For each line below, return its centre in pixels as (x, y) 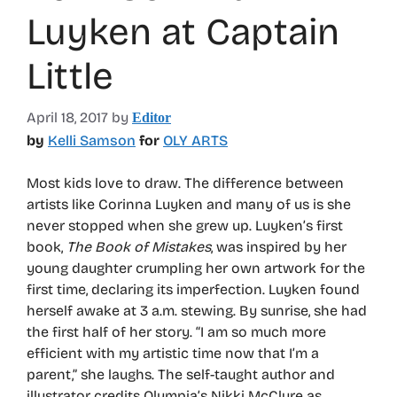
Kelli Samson (92, 140)
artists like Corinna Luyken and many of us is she (189, 204)
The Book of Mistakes (139, 246)
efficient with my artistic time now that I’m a (173, 353)
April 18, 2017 (67, 117)
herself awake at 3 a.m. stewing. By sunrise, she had (197, 310)
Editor (152, 117)
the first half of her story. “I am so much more (176, 331)
